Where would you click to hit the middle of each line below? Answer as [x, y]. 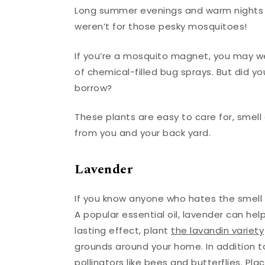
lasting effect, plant [123, 230]
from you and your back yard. [143, 133]
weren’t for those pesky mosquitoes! [162, 27]
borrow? [95, 88]
